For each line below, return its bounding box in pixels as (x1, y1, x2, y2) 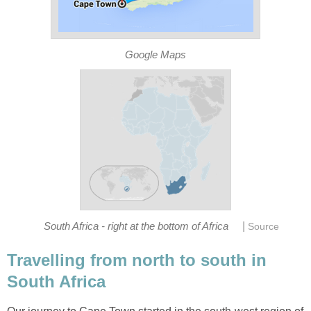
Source (247, 221, 279, 233)
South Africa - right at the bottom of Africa (43, 221, 231, 233)
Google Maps (125, 49, 186, 60)
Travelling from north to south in (7, 251, 267, 270)
